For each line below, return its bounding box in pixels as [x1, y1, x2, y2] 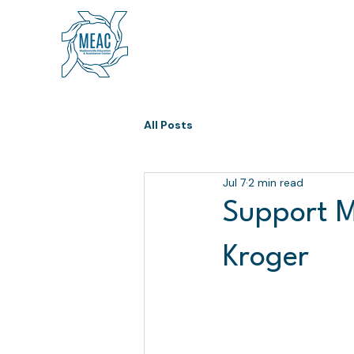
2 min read [248, 175, 303, 190]
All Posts [144, 117, 193, 132]
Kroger [223, 243, 309, 273]
